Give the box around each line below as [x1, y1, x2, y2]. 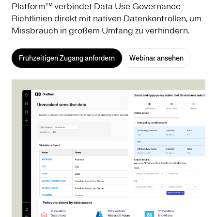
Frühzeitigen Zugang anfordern [19, 53, 115, 63]
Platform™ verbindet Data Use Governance [12, 1, 181, 12]
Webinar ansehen [129, 53, 184, 63]
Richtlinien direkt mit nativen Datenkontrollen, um [12, 13, 201, 24]
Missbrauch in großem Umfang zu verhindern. [12, 25, 189, 36]
